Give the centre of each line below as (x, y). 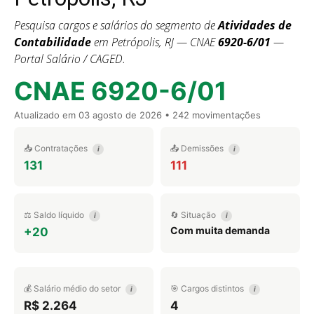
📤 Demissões (198, 148)
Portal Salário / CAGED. (70, 59)
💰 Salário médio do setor (73, 288)
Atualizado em (46, 115)
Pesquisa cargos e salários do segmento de (116, 25)
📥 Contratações (57, 148)
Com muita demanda (220, 230)
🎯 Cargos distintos (208, 288)
